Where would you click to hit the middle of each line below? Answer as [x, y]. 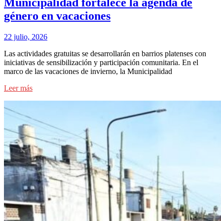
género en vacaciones [57, 16]
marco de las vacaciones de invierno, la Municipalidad [88, 72]
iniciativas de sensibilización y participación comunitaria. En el [101, 63]
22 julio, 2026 [26, 37]
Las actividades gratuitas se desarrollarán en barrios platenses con [105, 54]
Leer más [18, 88]
